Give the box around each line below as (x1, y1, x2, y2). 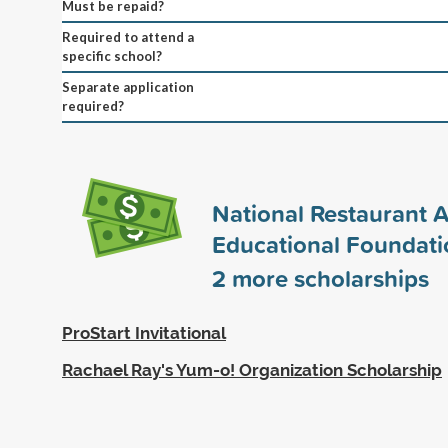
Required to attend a (62, 28, 194, 45)
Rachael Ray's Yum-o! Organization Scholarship (62, 359, 442, 380)
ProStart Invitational (62, 322, 226, 343)
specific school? (62, 47, 162, 64)
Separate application (62, 78, 194, 95)
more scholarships (226, 260, 429, 295)
